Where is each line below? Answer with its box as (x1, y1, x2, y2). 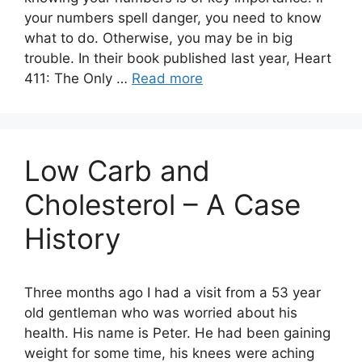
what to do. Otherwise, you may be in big (24, 30, 293, 46)
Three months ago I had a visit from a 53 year (24, 284, 321, 301)
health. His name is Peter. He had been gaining (24, 325, 330, 341)
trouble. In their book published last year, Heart (24, 50, 331, 66)
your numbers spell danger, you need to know (24, 10, 322, 26)
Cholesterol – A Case (24, 187, 301, 221)
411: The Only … (24, 70, 132, 86)
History (24, 221, 120, 255)
